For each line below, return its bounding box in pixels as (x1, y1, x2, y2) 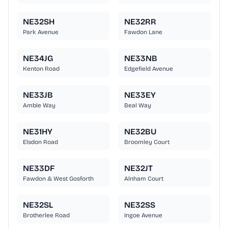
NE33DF (23, 163, 54, 174)
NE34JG (23, 53, 53, 64)
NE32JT (124, 163, 153, 174)
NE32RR (124, 17, 156, 27)
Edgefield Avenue (124, 65, 173, 73)
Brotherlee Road (23, 212, 70, 219)
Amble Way (23, 102, 55, 109)
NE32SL (23, 200, 53, 210)
